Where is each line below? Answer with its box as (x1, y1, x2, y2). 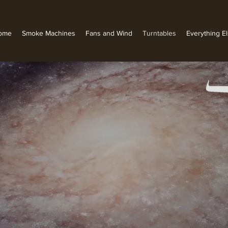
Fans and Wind (85, 29, 132, 37)
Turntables (142, 29, 176, 37)
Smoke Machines (22, 29, 75, 37)
